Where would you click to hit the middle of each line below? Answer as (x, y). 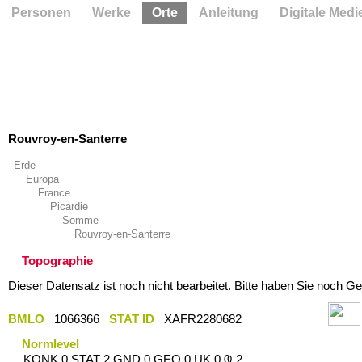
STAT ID (131, 318)
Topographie (57, 261)
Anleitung (229, 13)
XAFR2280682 (204, 318)
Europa (42, 179)
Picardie (69, 206)
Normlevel (51, 343)
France (54, 193)
